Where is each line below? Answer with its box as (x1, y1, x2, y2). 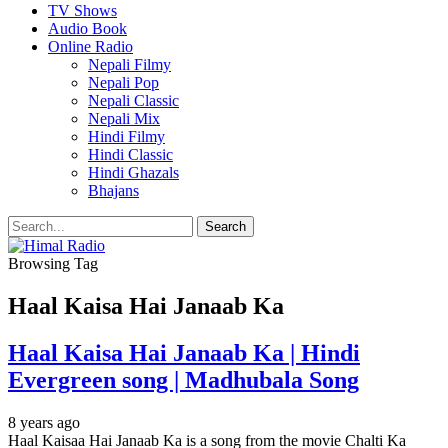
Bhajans (88, 182, 139, 199)
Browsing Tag (8, 255, 98, 272)
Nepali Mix (88, 110, 160, 127)
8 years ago (8, 413, 80, 431)
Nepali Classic (88, 92, 179, 109)
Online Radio (48, 38, 133, 55)
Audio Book (48, 20, 127, 37)
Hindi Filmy (88, 128, 165, 145)
